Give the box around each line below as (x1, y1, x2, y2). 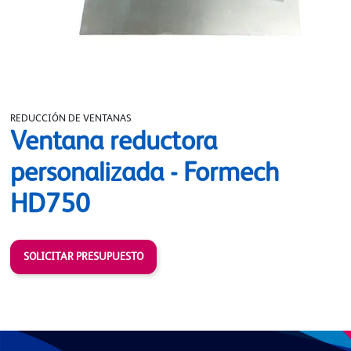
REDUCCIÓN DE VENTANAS (10, 113, 132, 124)
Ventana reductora (10, 128, 217, 156)
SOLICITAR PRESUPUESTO (24, 251, 143, 262)
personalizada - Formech (10, 160, 279, 187)
